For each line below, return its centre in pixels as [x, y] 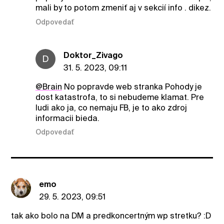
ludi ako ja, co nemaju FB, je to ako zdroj [111, 107]
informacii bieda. [67, 118]
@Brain [48, 86]
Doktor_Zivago [93, 55]
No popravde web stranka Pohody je [132, 86]
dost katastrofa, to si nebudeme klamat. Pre [119, 97]
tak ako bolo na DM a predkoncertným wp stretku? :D [111, 216]
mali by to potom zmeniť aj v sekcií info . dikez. [123, 8]
